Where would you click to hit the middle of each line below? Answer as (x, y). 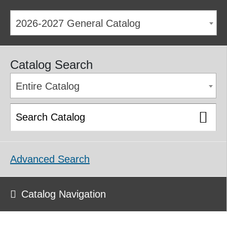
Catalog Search (51, 65)
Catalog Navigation (64, 194)
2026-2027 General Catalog (78, 23)
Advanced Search (50, 159)
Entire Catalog (48, 86)
